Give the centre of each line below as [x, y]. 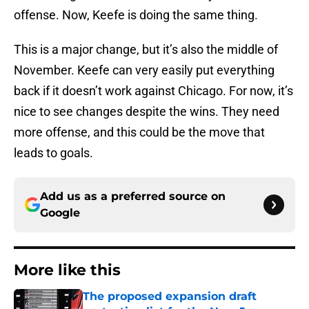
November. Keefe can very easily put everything [144, 70]
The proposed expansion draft [170, 297]
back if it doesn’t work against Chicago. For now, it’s [153, 91]
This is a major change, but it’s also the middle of [146, 50]
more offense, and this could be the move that [139, 132]
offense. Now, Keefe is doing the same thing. [137, 15]
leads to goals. [55, 153]
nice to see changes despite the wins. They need [147, 112]
